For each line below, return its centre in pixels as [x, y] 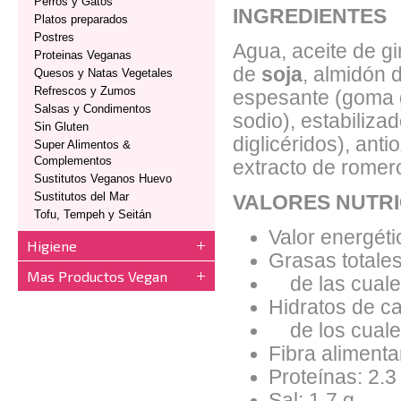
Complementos [73, 161]
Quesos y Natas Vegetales [103, 73]
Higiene [52, 246]
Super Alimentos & [82, 145]
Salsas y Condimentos [93, 109]
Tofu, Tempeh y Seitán [93, 214]
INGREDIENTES [310, 17]
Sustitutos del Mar [81, 196]
